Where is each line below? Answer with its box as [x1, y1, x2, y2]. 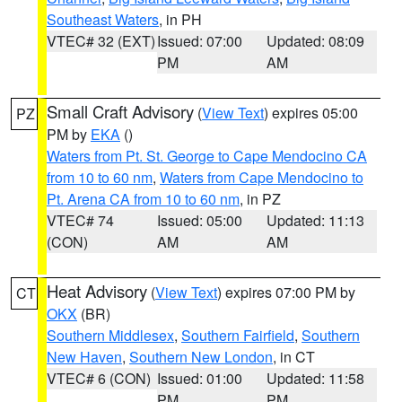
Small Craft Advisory [47, 100, 194, 123]
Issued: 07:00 [156, 31, 242, 51]
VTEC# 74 [47, 210, 114, 231]
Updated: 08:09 [267, 31, 365, 51]
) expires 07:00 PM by [217, 282, 355, 302]
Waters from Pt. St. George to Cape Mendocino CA [47, 145, 367, 166]
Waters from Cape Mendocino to [160, 167, 363, 188]
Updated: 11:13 [267, 210, 365, 231]
